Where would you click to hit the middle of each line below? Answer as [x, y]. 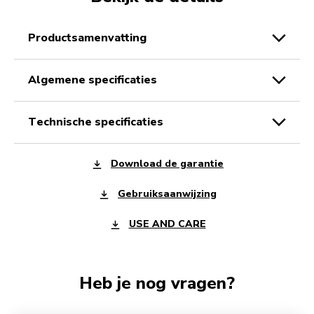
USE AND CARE [167, 224]
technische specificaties [100, 122]
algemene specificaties [97, 80]
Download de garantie [167, 164]
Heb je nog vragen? [157, 283]
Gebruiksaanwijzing [167, 194]
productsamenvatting [91, 37]
